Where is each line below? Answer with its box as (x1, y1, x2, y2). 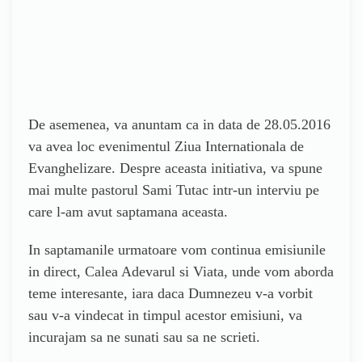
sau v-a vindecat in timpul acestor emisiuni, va (28, 306, 302, 323)
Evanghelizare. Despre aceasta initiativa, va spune (28, 159, 322, 176)
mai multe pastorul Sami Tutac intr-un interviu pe (28, 181, 319, 198)
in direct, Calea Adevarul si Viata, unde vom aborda (28, 263, 334, 280)
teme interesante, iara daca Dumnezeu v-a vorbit (28, 284, 313, 301)
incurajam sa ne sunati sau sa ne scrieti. (28, 328, 260, 345)
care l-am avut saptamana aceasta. (28, 203, 228, 220)
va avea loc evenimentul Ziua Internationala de (28, 137, 304, 154)
